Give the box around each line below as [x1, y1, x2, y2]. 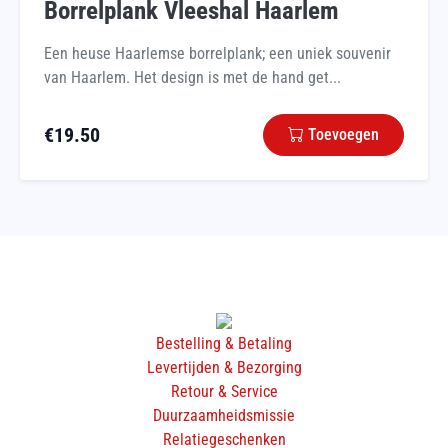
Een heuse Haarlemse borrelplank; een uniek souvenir [44, 43, 391, 63]
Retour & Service [170, 381, 278, 401]
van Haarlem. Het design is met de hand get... [44, 67, 341, 87]
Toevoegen [308, 124, 379, 144]
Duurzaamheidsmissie [153, 405, 295, 425]
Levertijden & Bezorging [146, 357, 302, 377]
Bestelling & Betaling [156, 333, 292, 353]
